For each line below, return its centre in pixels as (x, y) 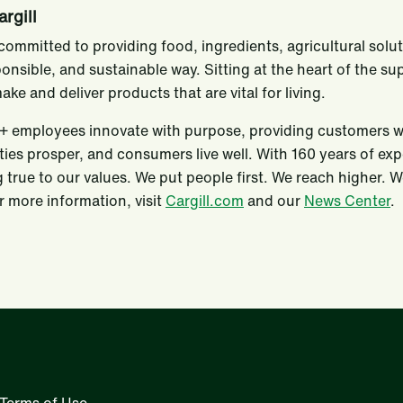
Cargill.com (205, 201)
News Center (347, 201)
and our (274, 201)
